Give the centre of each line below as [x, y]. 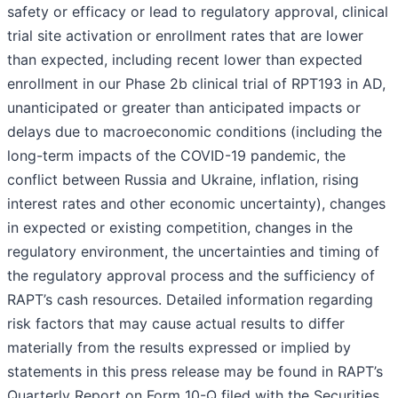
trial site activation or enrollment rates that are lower [185, 36]
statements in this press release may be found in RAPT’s [195, 372]
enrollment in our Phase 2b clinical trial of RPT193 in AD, [196, 84]
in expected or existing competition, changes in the [180, 228]
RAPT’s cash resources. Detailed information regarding [190, 300]
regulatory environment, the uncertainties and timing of [193, 252]
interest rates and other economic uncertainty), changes [196, 204]
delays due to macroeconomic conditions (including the [195, 132]
